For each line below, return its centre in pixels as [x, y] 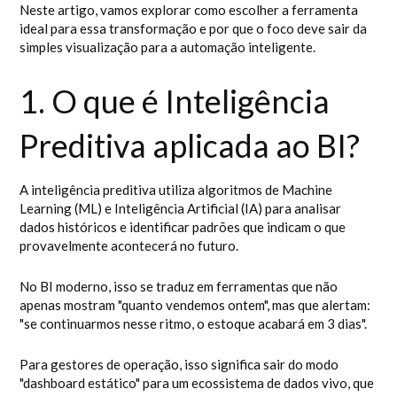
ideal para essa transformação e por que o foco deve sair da [194, 28]
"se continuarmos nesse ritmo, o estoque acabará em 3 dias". [194, 323]
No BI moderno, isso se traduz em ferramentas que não [179, 286]
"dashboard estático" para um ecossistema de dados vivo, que [197, 383]
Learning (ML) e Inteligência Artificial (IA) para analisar [181, 208]
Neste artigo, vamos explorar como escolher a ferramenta [189, 10]
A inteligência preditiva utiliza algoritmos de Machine [176, 190]
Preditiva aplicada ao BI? [190, 145]
